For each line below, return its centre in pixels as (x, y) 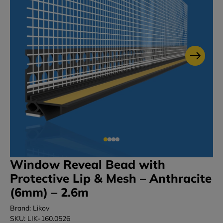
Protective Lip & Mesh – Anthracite (111, 178)
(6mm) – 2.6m (49, 192)
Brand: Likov (30, 208)
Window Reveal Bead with (88, 165)
